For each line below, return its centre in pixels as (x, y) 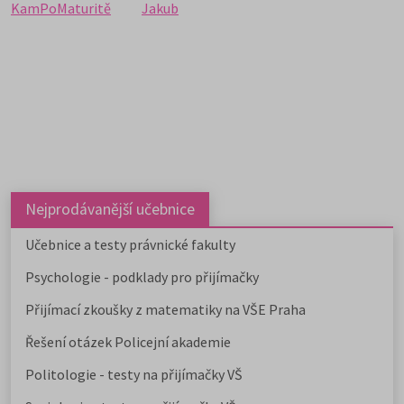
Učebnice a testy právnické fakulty (130, 245)
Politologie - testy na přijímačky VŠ (134, 375)
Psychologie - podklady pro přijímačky (142, 277)
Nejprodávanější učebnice (110, 210)
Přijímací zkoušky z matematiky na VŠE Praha (165, 310)
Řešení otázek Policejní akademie (129, 342)
